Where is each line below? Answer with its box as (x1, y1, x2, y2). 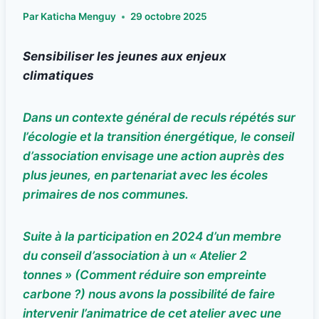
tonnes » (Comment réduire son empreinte (23, 268, 266, 283)
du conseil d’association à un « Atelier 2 (23, 249, 247, 263)
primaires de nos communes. (23, 187, 189, 202)
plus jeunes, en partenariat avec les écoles (23, 168, 268, 183)
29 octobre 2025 (130, 11, 208, 23)
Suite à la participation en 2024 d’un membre (23, 229, 281, 244)
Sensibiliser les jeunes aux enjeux (23, 49, 226, 64)
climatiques (23, 68, 94, 83)
